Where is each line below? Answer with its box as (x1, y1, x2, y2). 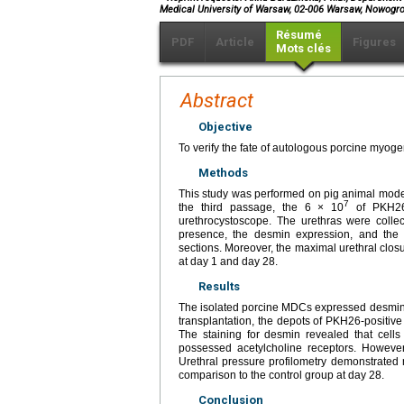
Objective (198, 119, 252, 133)
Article (216, 34, 254, 49)
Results (198, 279, 240, 293)
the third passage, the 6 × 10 (179, 200, 344, 214)
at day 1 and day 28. (179, 254, 278, 268)
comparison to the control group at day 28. (179, 368, 384, 381)
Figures (353, 34, 396, 49)
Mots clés (276, 41, 331, 55)
